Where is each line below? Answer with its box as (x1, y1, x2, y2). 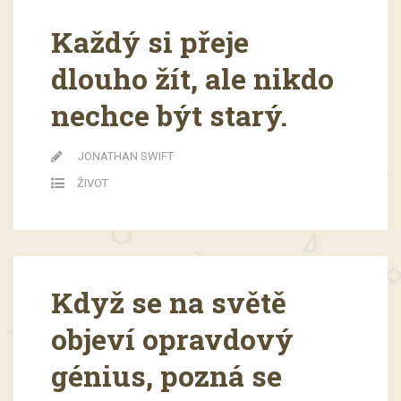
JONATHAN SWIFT (77, 149, 174, 164)
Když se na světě (50, 283, 286, 322)
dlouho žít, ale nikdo (50, 59, 334, 98)
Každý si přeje (50, 22, 249, 62)
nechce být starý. (50, 96, 287, 135)
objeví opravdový (50, 320, 294, 359)
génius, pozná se (50, 356, 282, 396)
